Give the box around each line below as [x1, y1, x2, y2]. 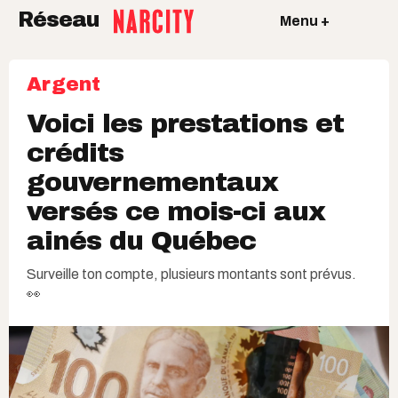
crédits [27, 139, 123, 167]
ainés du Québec [27, 227, 256, 255]
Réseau [18, 8, 105, 32]
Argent [27, 74, 100, 95]
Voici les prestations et [27, 109, 344, 138]
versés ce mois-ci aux [27, 197, 325, 226]
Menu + [279, 12, 330, 28]
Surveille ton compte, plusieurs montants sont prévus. [27, 267, 356, 282]
